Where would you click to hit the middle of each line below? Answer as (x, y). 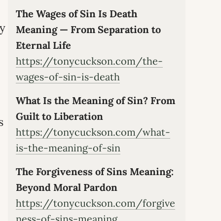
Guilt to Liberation (59, 116)
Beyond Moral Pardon (67, 187)
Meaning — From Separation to (88, 29)
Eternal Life (43, 45)
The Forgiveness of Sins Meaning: (95, 171)
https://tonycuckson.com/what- (93, 132)
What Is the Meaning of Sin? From (95, 100)
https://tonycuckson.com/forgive (95, 203)
